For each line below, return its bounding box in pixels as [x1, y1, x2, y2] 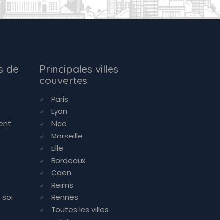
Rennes [51, 192, 78, 202]
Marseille [51, 131, 82, 141]
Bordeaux [51, 155, 85, 165]
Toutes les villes [51, 204, 109, 215]
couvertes [39, 74, 87, 86]
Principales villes [39, 62, 118, 75]
